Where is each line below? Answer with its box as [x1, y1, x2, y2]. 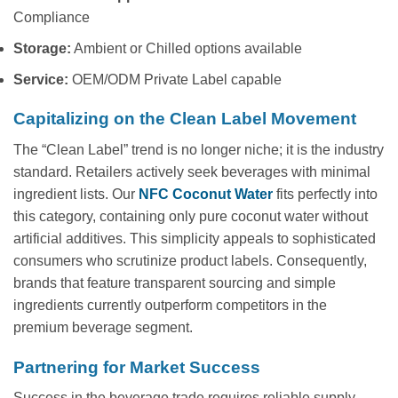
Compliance [13, 10, 90, 26]
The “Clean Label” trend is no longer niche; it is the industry [13, 141, 384, 157]
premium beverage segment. [13, 319, 193, 335]
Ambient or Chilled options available [71, 40, 302, 56]
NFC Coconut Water [139, 186, 273, 202]
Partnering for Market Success [13, 357, 260, 377]
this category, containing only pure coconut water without [13, 208, 368, 224]
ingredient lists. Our [13, 186, 139, 202]
